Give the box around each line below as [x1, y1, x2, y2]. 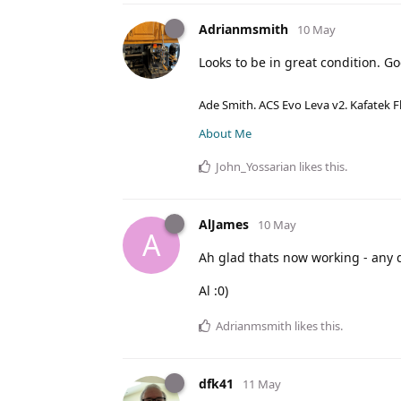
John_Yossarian [216, 158, 296, 175]
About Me [199, 124, 252, 141]
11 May [243, 375, 281, 392]
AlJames [199, 215, 249, 233]
